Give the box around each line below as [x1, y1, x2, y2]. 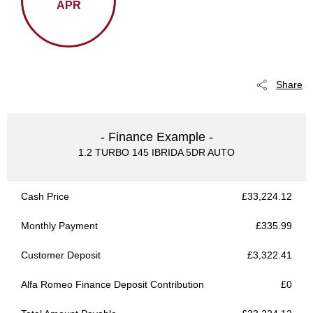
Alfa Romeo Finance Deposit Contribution [21, 279, 204, 290]
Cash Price [21, 191, 69, 202]
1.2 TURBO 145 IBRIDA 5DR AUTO [78, 147, 235, 158]
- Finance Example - [100, 130, 213, 144]
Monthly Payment [21, 220, 98, 231]
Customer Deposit [21, 249, 101, 261]
